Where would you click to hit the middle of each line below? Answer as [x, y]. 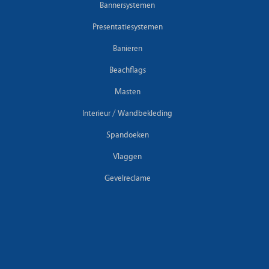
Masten [127, 92]
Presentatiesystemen [127, 27]
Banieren [127, 48]
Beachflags [127, 70]
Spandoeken [127, 135]
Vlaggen [127, 156]
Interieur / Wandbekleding [127, 113]
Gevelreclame [127, 178]
